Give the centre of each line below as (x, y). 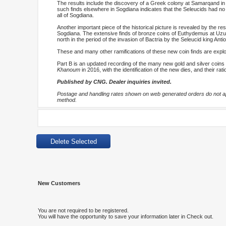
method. (67, 100)
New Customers (59, 183)
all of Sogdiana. (75, 15)
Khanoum (69, 70)
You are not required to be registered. (83, 210)
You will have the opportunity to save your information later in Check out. (126, 216)
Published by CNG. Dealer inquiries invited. (114, 82)
